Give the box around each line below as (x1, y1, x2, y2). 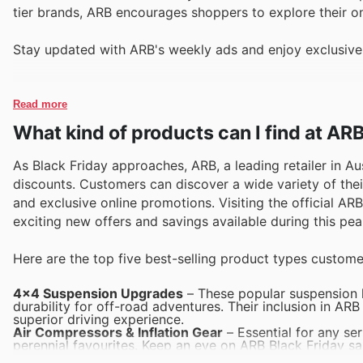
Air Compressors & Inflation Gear (13, 323, 223, 340)
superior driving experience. (13, 310, 184, 327)
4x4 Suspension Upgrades (13, 284, 183, 301)
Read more (13, 97, 67, 110)
